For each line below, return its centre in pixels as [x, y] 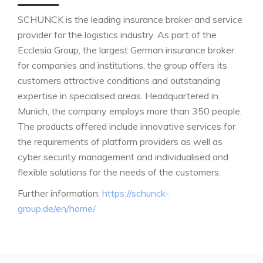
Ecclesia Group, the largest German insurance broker [126, 50]
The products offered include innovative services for [127, 126]
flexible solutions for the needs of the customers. [119, 172]
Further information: [60, 193]
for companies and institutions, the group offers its [122, 65]
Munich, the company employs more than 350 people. [130, 111]
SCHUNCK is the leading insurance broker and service [130, 19]
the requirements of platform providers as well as [120, 141]
